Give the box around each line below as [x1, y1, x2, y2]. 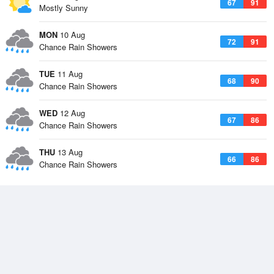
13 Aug [55, 146, 83, 158]
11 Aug [55, 68, 83, 80]
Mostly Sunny [39, 2, 88, 13]
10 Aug [57, 29, 85, 40]
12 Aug [57, 107, 85, 119]
